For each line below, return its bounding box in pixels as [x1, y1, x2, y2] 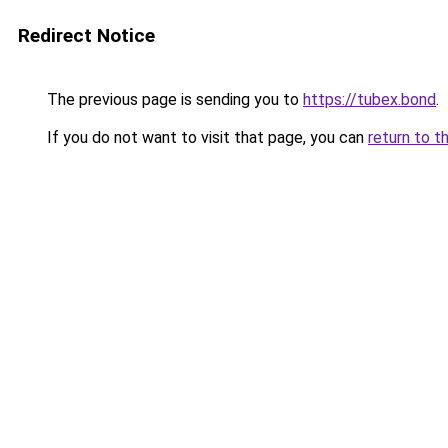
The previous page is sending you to [43, 90, 303, 109]
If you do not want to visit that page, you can [43, 128, 368, 147]
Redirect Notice [18, 24, 155, 47]
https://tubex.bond [303, 90, 436, 109]
